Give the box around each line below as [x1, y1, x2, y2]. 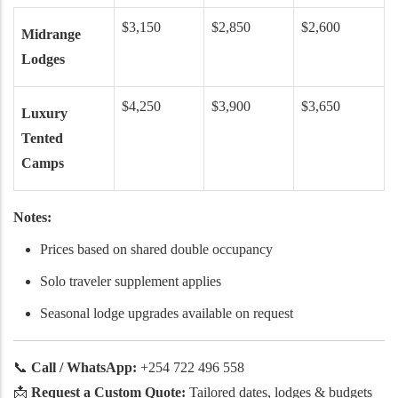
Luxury [21, 105, 68, 121]
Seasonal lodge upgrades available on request [40, 305, 293, 321]
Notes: [13, 209, 52, 225]
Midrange [21, 26, 81, 42]
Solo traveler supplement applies [40, 273, 221, 289]
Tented [21, 130, 63, 146]
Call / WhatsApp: [31, 359, 137, 375]
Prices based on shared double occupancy [40, 241, 273, 257]
